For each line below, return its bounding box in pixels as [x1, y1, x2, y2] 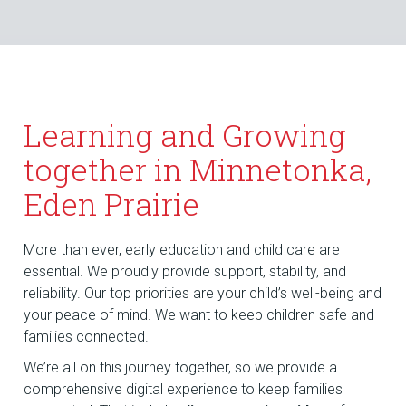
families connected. [24, 328, 150, 346]
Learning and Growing [24, 114, 347, 156]
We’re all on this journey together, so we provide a [24, 359, 338, 377]
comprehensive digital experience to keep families [24, 381, 343, 399]
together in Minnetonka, [24, 149, 372, 190]
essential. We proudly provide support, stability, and [24, 263, 347, 281]
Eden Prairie [24, 183, 200, 225]
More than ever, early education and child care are [24, 241, 341, 259]
